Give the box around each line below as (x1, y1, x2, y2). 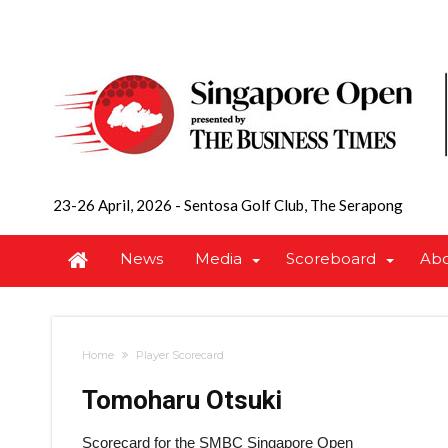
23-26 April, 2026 (53, 196, 175, 214)
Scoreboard (286, 249, 376, 268)
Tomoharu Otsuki (82, 385, 282, 415)
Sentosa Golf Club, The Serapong (181, 196, 403, 214)
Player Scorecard (136, 348, 224, 362)
